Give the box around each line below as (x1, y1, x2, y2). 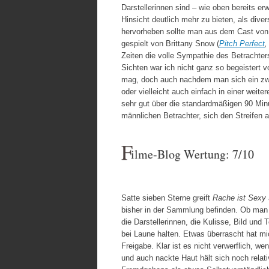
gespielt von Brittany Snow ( (121, 38, 219, 48)
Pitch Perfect (219, 38, 265, 48)
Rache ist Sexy (213, 193, 266, 202)
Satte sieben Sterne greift (121, 193, 213, 202)
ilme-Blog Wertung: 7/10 (131, 145, 254, 162)
